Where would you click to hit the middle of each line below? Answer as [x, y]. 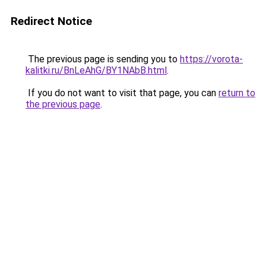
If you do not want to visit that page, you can [122, 93]
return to [237, 93]
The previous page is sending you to [103, 59]
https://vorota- [211, 59]
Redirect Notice [51, 21]
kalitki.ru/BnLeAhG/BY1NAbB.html [96, 70]
